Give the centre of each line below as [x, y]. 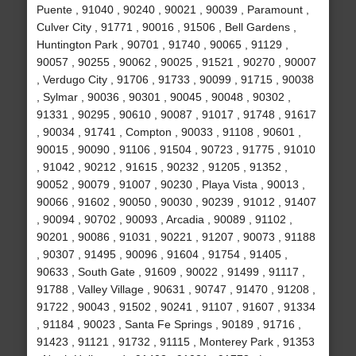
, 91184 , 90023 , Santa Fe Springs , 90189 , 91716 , [168, 325]
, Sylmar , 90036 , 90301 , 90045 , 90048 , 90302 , [163, 97]
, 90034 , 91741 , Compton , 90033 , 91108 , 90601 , [168, 132]
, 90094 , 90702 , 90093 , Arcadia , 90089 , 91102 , [164, 220]
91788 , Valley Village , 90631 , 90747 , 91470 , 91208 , [176, 290]
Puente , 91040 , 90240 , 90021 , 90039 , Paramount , [172, 10]
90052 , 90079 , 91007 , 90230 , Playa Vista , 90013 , [170, 185]
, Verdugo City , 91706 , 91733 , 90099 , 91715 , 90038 [175, 80]
